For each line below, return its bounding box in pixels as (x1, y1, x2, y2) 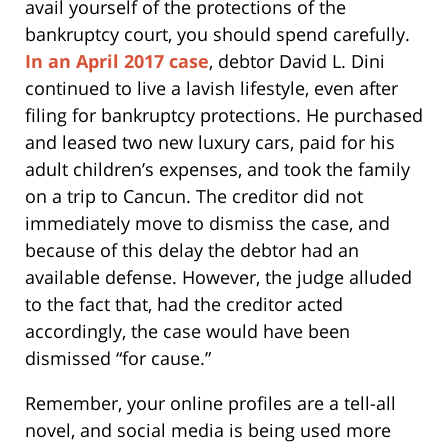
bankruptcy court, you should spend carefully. (25, 21, 410, 46)
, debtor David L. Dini (209, 48, 385, 73)
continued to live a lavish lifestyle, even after (25, 75, 398, 100)
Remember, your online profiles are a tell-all (25, 390, 396, 415)
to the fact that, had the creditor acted (25, 291, 343, 316)
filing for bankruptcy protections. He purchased (25, 102, 423, 127)
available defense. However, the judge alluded (25, 264, 412, 289)
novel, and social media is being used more (25, 417, 391, 442)
